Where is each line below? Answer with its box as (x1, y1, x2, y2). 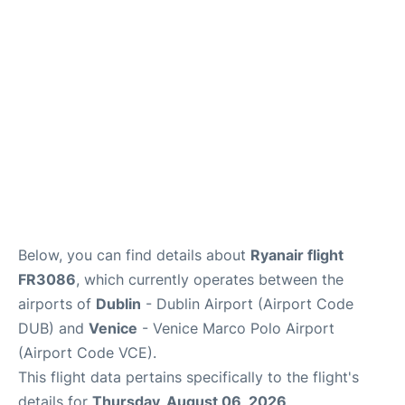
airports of (18, 294, 96, 313)
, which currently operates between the (76, 269, 344, 288)
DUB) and (18, 318, 89, 337)
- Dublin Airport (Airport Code (141, 294, 353, 313)
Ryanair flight (250, 245, 344, 264)
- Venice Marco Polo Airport (137, 318, 334, 337)
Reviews (14, 48, 63, 64)
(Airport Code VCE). (18, 343, 156, 362)
